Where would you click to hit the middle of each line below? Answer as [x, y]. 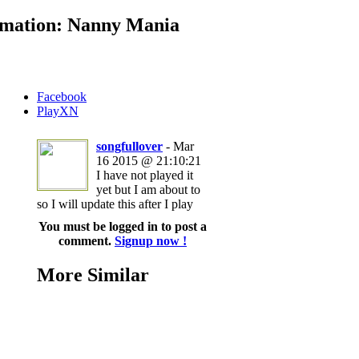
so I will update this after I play [115, 204]
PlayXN [58, 111]
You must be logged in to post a [123, 226]
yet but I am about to [148, 189]
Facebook [62, 96]
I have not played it [145, 175]
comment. [87, 240]
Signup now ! [151, 240]
